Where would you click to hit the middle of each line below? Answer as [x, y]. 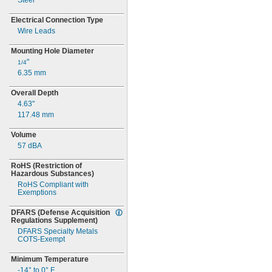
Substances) [72, 174]
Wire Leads [36, 31]
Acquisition [90, 212]
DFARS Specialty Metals [58, 231]
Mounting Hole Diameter [53, 51]
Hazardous [31, 174]
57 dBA [30, 146]
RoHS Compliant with [53, 185]
